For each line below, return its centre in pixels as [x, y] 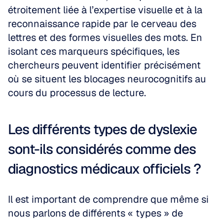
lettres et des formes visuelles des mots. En [105, 37]
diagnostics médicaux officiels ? [104, 169]
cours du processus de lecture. [77, 93]
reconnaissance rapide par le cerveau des [102, 24]
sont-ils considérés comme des [102, 149]
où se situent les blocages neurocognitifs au [107, 79]
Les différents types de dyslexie [102, 129]
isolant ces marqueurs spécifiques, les [94, 51]
